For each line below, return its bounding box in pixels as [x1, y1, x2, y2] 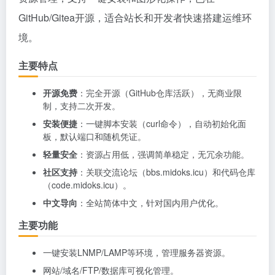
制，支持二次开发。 [43, 99, 120, 112]
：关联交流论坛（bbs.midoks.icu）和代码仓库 [77, 166, 255, 178]
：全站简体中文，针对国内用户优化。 [77, 196, 223, 209]
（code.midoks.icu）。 [43, 179, 131, 191]
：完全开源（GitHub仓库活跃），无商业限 [77, 87, 242, 99]
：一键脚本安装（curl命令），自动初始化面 [77, 117, 246, 130]
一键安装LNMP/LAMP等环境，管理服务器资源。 [43, 246, 230, 258]
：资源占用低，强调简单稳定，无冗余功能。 [77, 148, 249, 160]
